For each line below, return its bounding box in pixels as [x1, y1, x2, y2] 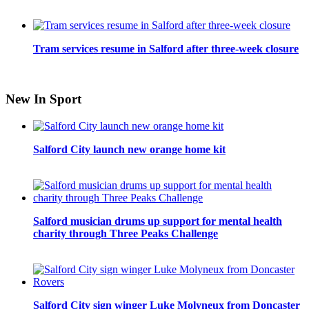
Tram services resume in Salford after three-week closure [33, 43, 299, 55]
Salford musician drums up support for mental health [33, 215, 282, 227]
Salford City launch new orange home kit [33, 143, 226, 155]
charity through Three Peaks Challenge [33, 227, 218, 239]
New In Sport [6, 92, 81, 107]
